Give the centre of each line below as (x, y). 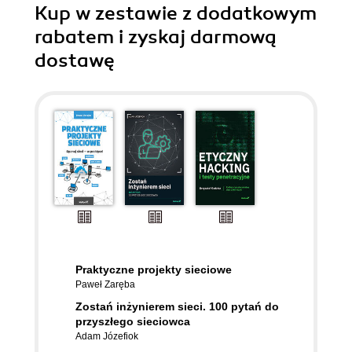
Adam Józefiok (107, 337)
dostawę (75, 61)
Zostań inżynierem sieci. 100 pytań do (177, 307)
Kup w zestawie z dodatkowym (176, 14)
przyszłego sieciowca (133, 322)
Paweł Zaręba (105, 285)
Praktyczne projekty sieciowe (154, 270)
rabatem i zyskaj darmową (156, 37)
